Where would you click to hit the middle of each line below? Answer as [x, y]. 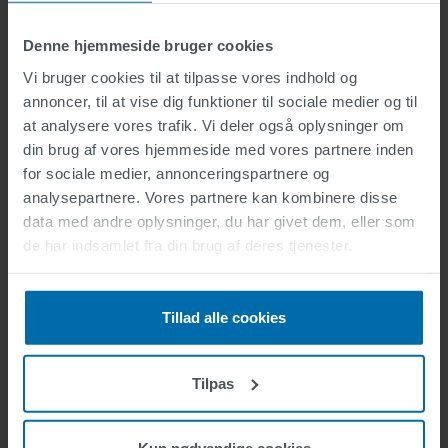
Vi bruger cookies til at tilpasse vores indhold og [190, 77]
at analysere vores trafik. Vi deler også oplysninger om [214, 125]
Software [224, 414]
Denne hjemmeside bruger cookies [148, 45]
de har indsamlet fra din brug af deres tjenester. [188, 245]
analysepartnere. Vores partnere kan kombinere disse [210, 197]
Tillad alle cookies [224, 317]
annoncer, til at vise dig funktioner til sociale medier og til [220, 101]
